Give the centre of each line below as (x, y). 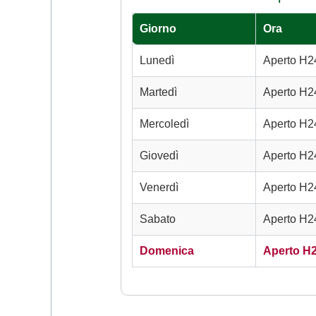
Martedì (158, 92)
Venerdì (159, 188)
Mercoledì (164, 124)
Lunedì (157, 61)
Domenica (167, 251)
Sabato (158, 219)
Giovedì (159, 156)
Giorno (158, 29)
